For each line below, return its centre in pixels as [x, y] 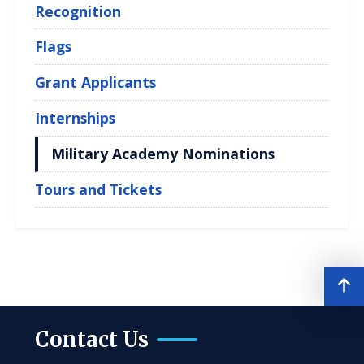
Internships [76, 117]
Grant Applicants [96, 82]
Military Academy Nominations [163, 153]
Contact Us [92, 339]
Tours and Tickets [99, 189]
